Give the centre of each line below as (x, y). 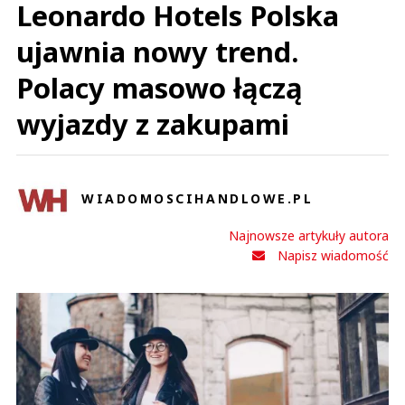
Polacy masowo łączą (160, 88)
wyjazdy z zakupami (153, 124)
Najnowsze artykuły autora (309, 236)
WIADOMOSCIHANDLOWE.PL (198, 199)
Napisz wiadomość (333, 256)
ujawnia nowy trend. (157, 52)
